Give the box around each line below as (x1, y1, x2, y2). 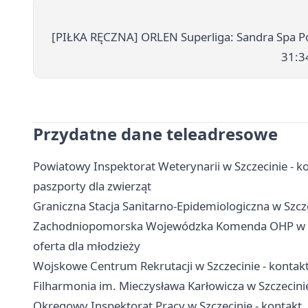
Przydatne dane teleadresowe (33, 122, 278, 145)
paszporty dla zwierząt (33, 177, 151, 194)
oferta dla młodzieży (33, 237, 140, 254)
